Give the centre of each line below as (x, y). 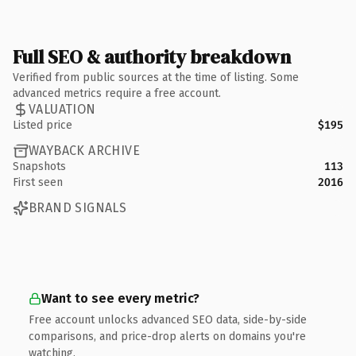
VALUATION (62, 109)
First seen (38, 182)
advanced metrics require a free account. (117, 93)
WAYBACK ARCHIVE (84, 151)
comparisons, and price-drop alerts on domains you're (167, 336)
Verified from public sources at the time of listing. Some (156, 77)
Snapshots (39, 166)
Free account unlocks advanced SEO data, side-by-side (168, 319)
